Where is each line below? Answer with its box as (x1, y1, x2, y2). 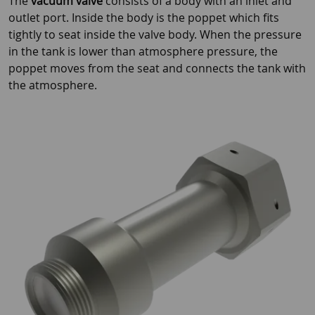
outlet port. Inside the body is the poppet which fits (8, 10, 279, 25)
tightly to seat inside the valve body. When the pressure (8, 27, 302, 42)
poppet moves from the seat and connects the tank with (8, 60, 306, 76)
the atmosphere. (8, 77, 97, 93)
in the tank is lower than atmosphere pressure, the (8, 44, 278, 59)
